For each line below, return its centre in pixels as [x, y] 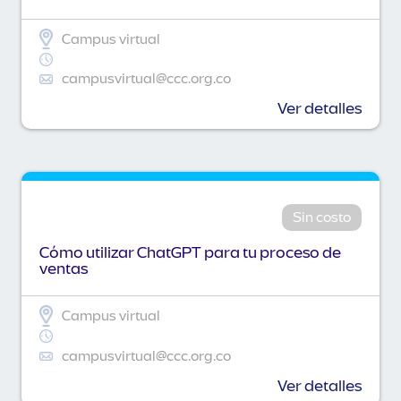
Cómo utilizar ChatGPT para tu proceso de [190, 253]
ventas [64, 269]
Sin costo [322, 218]
